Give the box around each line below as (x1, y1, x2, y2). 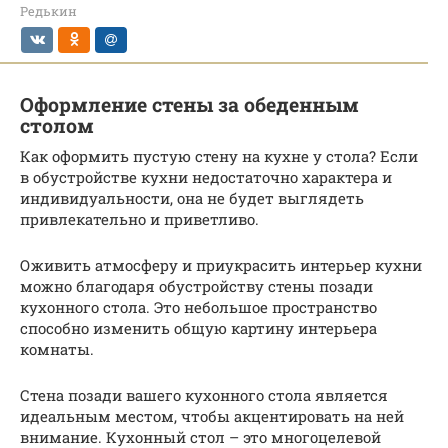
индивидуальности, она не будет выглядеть (20, 187, 364, 208)
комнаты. (20, 338, 94, 359)
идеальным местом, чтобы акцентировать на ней (20, 405, 404, 426)
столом (20, 113, 94, 138)
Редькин (20, 3, 77, 19)
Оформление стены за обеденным (20, 92, 359, 117)
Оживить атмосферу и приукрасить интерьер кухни (20, 254, 422, 275)
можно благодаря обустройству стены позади (20, 275, 373, 296)
